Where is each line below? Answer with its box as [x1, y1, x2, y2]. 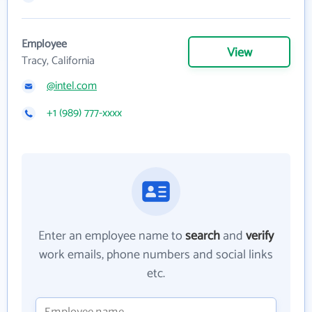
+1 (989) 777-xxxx [47, 103, 122, 123]
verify [246, 225, 274, 247]
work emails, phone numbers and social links [39, 244, 273, 265]
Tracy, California [22, 51, 95, 70]
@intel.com [47, 76, 97, 95]
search [185, 225, 220, 247]
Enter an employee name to [38, 225, 185, 247]
